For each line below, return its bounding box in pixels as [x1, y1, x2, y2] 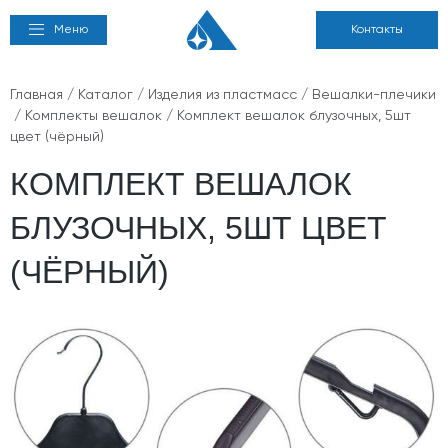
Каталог [78, 88, 133, 102]
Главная [10, 88, 63, 102]
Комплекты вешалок [25, 109, 162, 123]
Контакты [351, 24, 403, 36]
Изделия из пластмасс [148, 88, 297, 102]
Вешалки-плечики [312, 88, 436, 102]
